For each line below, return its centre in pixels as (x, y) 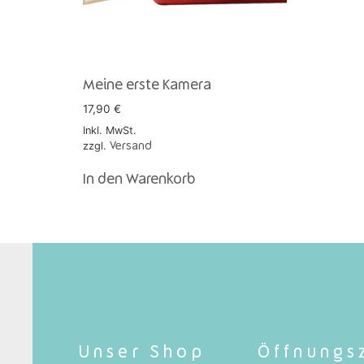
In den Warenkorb (139, 180)
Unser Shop (141, 353)
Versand (131, 147)
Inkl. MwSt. (110, 131)
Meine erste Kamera (147, 85)
